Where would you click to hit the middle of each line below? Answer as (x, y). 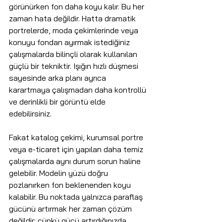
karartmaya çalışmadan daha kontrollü (79, 90)
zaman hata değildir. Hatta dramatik (73, 19)
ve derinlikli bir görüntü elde (58, 102)
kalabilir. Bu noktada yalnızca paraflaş (77, 197)
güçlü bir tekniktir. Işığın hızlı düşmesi (75, 66)
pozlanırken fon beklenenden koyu (71, 185)
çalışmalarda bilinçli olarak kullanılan (74, 54)
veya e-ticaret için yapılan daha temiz (77, 149)
